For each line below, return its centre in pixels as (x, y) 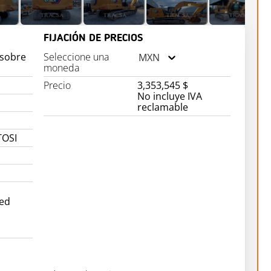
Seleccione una (77, 57)
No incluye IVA (169, 96)
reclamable (162, 107)
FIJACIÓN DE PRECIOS (93, 38)
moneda (62, 68)
